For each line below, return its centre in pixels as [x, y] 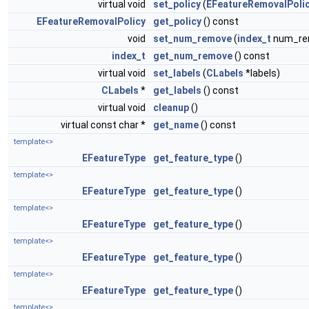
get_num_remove [193, 56]
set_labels [177, 73]
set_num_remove [192, 39]
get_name [176, 125]
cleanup [171, 108]
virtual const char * [104, 125]
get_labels [177, 90]
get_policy [177, 21]
